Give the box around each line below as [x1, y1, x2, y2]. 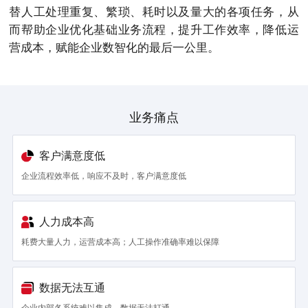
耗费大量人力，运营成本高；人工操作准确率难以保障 [21, 236, 219, 247]
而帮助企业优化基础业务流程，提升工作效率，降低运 [9, 23, 299, 37]
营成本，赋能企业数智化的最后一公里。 [9, 41, 220, 55]
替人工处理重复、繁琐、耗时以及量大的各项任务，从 [9, 5, 299, 19]
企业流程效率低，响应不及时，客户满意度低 [21, 170, 186, 181]
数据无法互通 [39, 281, 105, 295]
